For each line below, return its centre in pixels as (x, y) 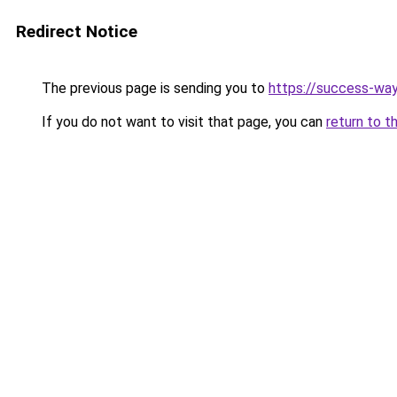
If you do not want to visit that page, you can (182, 122)
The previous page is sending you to (153, 88)
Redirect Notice (77, 31)
